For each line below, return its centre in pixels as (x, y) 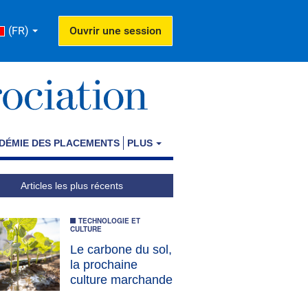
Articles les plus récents (71, 186)
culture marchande (121, 280)
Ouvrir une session (115, 31)
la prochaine (104, 265)
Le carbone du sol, (121, 250)
